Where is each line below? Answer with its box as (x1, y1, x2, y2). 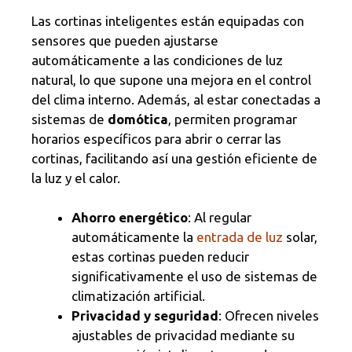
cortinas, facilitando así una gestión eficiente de (31, 150, 317, 166)
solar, (283, 229, 317, 245)
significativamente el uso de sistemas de (71, 269, 317, 284)
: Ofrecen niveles (218, 308, 319, 324)
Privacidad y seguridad (71, 308, 218, 324)
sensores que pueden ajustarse (31, 32, 218, 48)
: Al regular (188, 210, 251, 225)
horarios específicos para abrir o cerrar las (31, 130, 281, 146)
